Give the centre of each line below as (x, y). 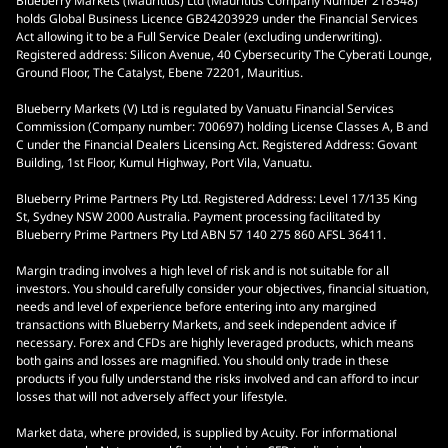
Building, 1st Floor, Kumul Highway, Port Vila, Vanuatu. (164, 163)
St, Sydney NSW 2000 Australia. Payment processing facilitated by (198, 217)
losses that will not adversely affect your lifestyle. (151, 397)
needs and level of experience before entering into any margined (196, 307)
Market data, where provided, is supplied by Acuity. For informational (206, 433)
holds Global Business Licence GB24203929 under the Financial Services (217, 19)
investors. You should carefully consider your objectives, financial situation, (222, 289)
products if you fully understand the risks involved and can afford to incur (217, 379)
